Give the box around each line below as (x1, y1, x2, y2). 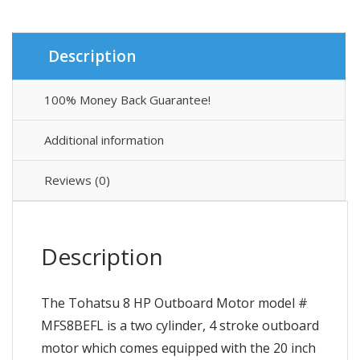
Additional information (44, 131, 164, 148)
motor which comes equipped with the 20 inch (41, 338, 316, 357)
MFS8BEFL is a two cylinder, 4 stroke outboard (41, 316, 319, 334)
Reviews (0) (44, 171, 110, 188)
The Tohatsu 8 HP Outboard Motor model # (41, 293, 308, 312)
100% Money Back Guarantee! (44, 91, 211, 108)
